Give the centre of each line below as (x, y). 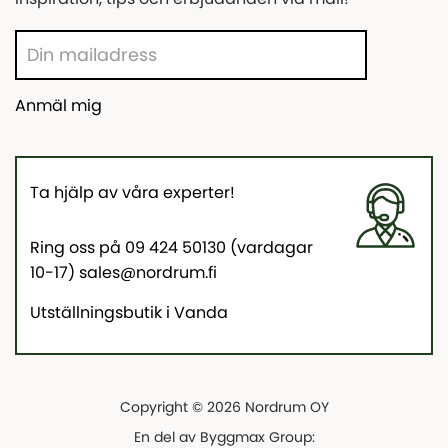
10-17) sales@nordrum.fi (124, 272)
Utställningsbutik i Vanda (129, 312)
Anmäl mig (58, 105)
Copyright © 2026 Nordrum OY (224, 407)
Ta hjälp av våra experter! (133, 192)
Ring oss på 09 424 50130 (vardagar (172, 247)
